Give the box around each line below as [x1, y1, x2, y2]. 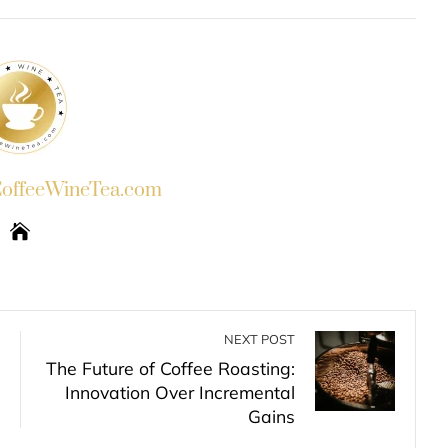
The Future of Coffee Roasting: [46, 357, 295, 379]
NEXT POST [224, 331, 295, 347]
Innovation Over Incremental [65, 381, 295, 403]
